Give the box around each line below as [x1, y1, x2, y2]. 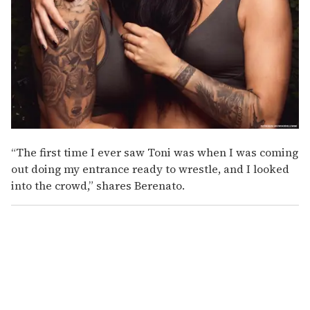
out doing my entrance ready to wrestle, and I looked [11, 161, 289, 176]
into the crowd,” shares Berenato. [11, 177, 185, 193]
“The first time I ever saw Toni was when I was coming [11, 144, 298, 160]
